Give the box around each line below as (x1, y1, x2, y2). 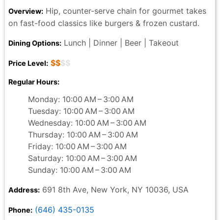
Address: (8, 186, 40, 194)
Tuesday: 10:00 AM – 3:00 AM (28, 106, 135, 116)
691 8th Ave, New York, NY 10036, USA (40, 185, 189, 195)
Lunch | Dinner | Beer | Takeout (61, 38, 179, 48)
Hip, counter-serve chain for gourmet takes (43, 6, 206, 16)
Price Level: (8, 59, 48, 68)
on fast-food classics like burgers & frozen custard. (8, 18, 199, 28)
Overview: (8, 7, 43, 16)
